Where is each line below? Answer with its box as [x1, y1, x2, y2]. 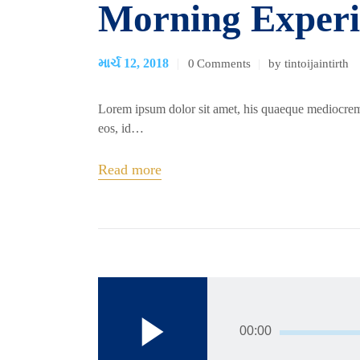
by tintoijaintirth [268, 56, 353, 70]
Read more [98, 161, 162, 178]
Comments [197, 56, 252, 70]
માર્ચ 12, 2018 [98, 55, 169, 70]
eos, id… [98, 121, 144, 135]
